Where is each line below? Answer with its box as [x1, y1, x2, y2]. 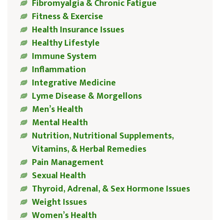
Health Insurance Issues [31, 23, 124, 38]
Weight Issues [31, 195, 87, 210]
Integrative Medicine [31, 76, 116, 91]
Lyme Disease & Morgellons [31, 89, 142, 104]
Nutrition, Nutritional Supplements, [31, 129, 174, 144]
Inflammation [31, 62, 86, 78]
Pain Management [31, 155, 104, 170]
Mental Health [31, 115, 88, 131]
